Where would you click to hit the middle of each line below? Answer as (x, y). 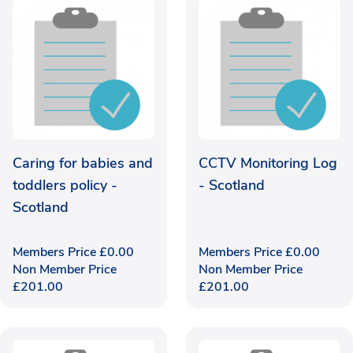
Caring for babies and (83, 163)
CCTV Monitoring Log (268, 163)
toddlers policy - (65, 185)
